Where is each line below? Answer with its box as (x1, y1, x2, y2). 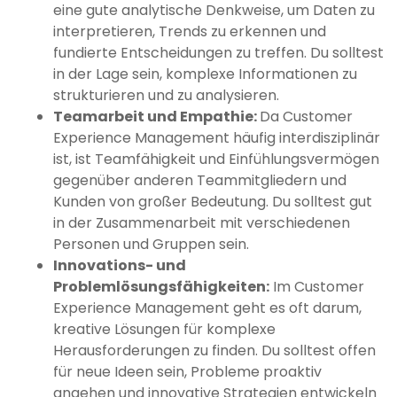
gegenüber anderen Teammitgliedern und (53, 170, 346, 191)
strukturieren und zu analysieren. (53, 85, 279, 106)
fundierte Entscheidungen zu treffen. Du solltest (53, 43, 384, 64)
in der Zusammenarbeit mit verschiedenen (53, 213, 350, 234)
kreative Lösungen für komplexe (53, 319, 276, 340)
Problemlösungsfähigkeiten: (53, 276, 269, 298)
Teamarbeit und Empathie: (53, 106, 260, 128)
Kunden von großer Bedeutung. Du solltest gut (53, 191, 372, 213)
